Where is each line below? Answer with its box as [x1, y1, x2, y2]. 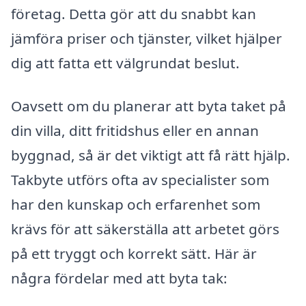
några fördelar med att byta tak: [11, 268, 227, 288]
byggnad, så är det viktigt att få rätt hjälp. [11, 145, 290, 165]
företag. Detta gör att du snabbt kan [11, 3, 256, 23]
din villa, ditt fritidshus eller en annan [11, 121, 259, 141]
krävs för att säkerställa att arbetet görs [11, 219, 279, 239]
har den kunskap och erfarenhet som [11, 195, 260, 214]
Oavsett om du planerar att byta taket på [11, 96, 286, 116]
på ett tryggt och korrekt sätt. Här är [11, 244, 257, 264]
